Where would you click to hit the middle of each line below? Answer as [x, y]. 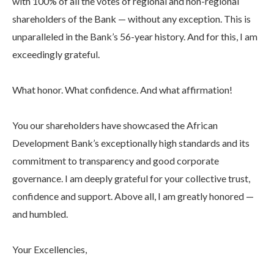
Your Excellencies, [50, 250]
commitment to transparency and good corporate [116, 161]
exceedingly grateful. [56, 54]
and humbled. [40, 214]
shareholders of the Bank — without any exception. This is [131, 19]
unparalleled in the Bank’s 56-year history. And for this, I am [135, 37]
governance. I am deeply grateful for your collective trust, [131, 179]
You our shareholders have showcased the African [115, 125]
